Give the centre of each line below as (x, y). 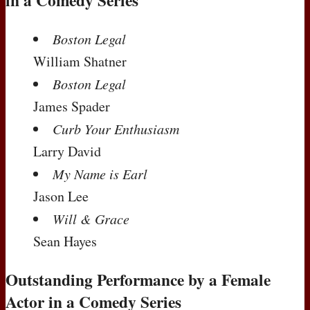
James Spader (72, 106)
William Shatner (80, 61)
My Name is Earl (100, 173)
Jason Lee (61, 196)
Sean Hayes (65, 241)
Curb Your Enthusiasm (116, 128)
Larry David (67, 151)
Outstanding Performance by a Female (138, 280)
